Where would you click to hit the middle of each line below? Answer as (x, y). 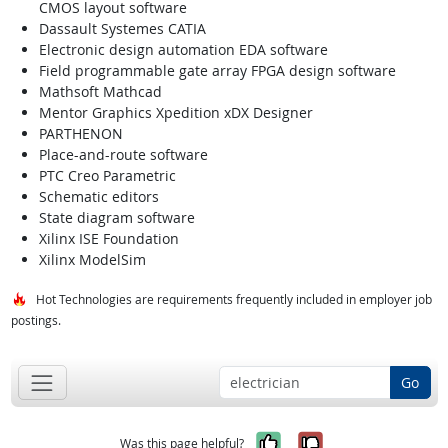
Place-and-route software (123, 155)
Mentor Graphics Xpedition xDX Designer (175, 113)
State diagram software (116, 218)
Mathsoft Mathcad (100, 92)
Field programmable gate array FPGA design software (217, 71)
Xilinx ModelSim (92, 260)
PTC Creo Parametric (107, 176)
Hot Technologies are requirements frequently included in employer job (233, 299)
